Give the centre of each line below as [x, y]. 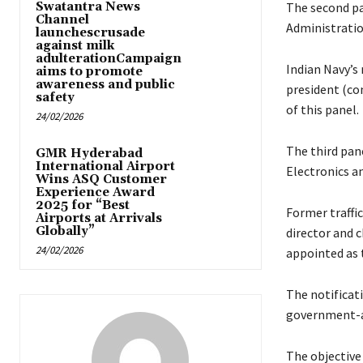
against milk [75, 46]
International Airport [105, 167]
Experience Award [95, 193]
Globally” [65, 232]
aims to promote [89, 72]
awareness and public [105, 85]
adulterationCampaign [109, 59]
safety [55, 98]
